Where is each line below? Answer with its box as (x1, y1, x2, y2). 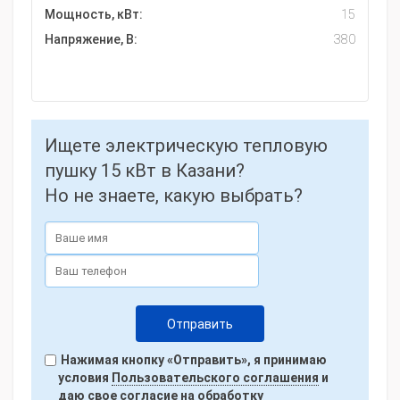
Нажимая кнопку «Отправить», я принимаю (58, 353, 327, 367)
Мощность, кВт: (45, 7, 143, 21)
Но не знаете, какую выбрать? (45, 185, 303, 206)
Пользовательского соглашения (112, 371, 319, 385)
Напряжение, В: (45, 32, 137, 46)
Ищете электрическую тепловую (45, 135, 328, 156)
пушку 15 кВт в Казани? (45, 160, 245, 181)
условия (58, 371, 112, 385)
